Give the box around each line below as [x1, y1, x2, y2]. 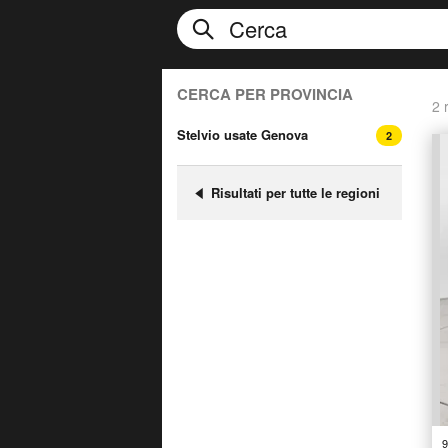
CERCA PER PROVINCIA [177, 83, 353, 105]
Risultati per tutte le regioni [211, 183, 380, 202]
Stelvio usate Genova [177, 125, 308, 144]
